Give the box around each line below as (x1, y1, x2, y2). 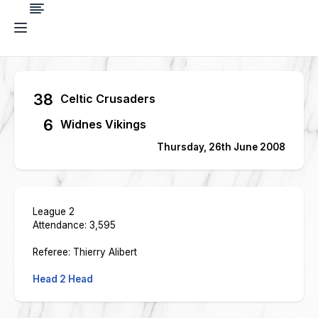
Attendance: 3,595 (33, 219, 116, 231)
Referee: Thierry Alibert (33, 246, 137, 258)
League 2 (33, 206, 75, 217)
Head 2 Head (33, 273, 93, 285)
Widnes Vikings (60, 117, 146, 131)
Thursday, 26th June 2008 (157, 141, 285, 153)
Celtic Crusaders (60, 92, 155, 106)
